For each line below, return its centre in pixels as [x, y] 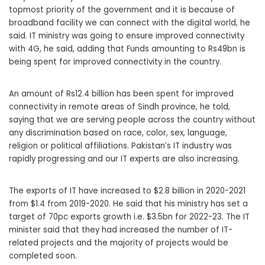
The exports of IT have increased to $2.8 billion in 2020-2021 [127, 191]
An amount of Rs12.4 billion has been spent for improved [121, 94]
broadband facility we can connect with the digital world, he [130, 23]
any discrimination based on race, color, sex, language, [118, 133]
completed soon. [43, 256]
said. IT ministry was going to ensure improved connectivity [127, 36]
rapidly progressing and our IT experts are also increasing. [124, 159]
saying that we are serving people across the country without [132, 120]
